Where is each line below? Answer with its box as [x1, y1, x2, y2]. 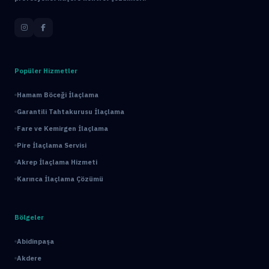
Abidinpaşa [17, 237, 54, 246]
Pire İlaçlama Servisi [17, 141, 86, 150]
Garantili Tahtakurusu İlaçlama [17, 107, 124, 116]
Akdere [17, 254, 41, 262]
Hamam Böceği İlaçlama [17, 91, 98, 99]
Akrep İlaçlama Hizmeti [17, 158, 97, 166]
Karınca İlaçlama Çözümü [17, 175, 103, 183]
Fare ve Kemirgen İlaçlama [17, 124, 108, 133]
